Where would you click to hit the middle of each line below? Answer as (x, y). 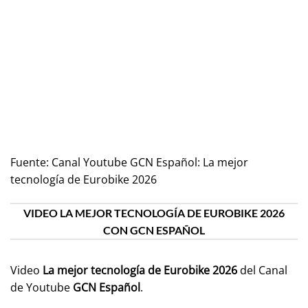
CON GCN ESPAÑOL (154, 230)
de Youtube (42, 287)
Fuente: (31, 163)
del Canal (262, 270)
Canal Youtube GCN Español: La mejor (150, 163)
